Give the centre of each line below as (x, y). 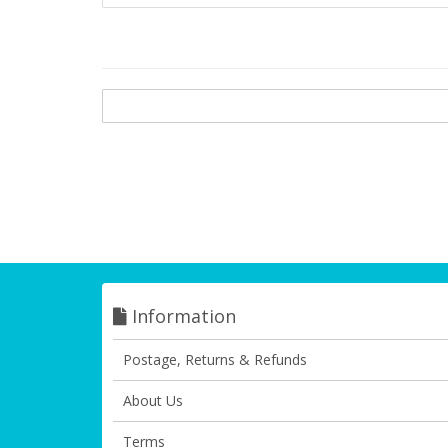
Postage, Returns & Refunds (215, 359)
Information (181, 316)
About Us (153, 400)
